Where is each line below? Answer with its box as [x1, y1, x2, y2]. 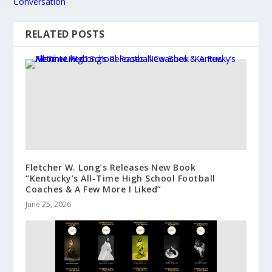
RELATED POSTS [25, 27, 105, 41]
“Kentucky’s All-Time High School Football [25, 172, 216, 185]
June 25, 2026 [25, 199, 72, 210]
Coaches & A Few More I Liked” [25, 183, 161, 195]
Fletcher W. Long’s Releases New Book [25, 161, 196, 174]
